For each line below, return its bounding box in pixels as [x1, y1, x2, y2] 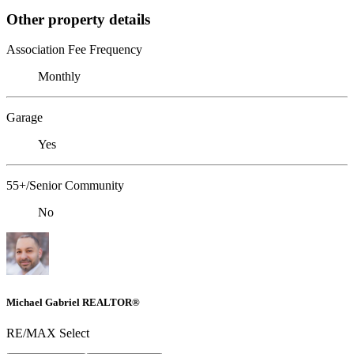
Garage [6, 111, 43, 125]
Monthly [38, 70, 81, 84]
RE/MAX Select [6, 326, 89, 340]
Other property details [6, 10, 150, 28]
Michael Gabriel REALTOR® [6, 296, 140, 308]
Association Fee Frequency [6, 43, 142, 57]
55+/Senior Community [6, 179, 124, 193]
